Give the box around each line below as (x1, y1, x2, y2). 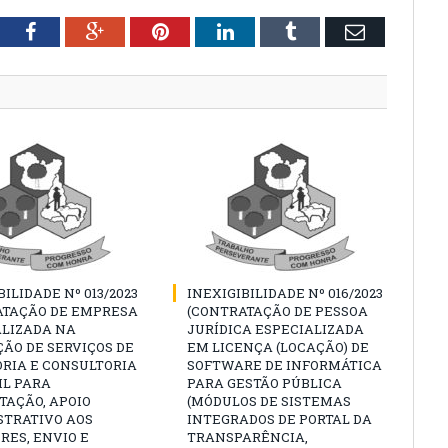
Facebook (34, 20, 113, 41)
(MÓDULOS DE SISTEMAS (187, 391, 351, 410)
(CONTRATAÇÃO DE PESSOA (187, 301, 368, 320)
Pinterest (167, 20, 240, 41)
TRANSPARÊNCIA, (187, 427, 308, 446)
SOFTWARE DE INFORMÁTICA (187, 355, 382, 374)
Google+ (103, 20, 174, 41)
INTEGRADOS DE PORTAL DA (187, 409, 372, 428)
